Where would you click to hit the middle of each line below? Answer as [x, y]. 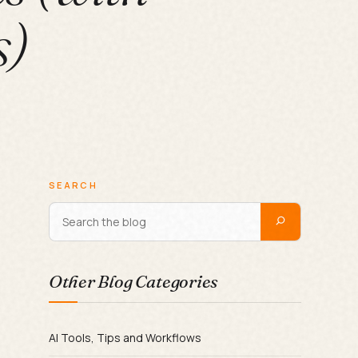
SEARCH [73, 185]
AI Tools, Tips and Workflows [125, 337]
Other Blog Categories [133, 281]
